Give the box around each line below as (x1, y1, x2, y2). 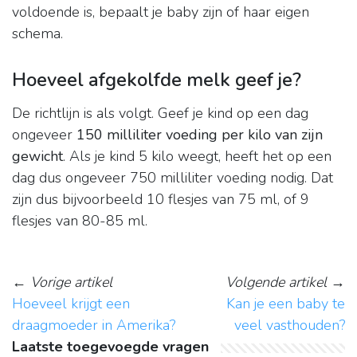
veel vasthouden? (234, 316, 345, 335)
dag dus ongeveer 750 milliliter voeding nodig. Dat (12, 168, 333, 188)
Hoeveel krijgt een (12, 294, 130, 314)
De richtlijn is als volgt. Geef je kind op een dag (12, 104, 308, 124)
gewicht (12, 147, 63, 167)
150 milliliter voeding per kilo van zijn (76, 125, 323, 145)
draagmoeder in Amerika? (12, 316, 175, 335)
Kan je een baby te (226, 294, 345, 314)
